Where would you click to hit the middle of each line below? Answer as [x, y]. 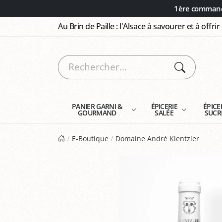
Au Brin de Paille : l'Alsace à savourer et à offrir [139, 26]
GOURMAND [97, 113]
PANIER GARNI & [97, 106]
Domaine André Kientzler [158, 138]
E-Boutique [90, 138]
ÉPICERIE [164, 106]
